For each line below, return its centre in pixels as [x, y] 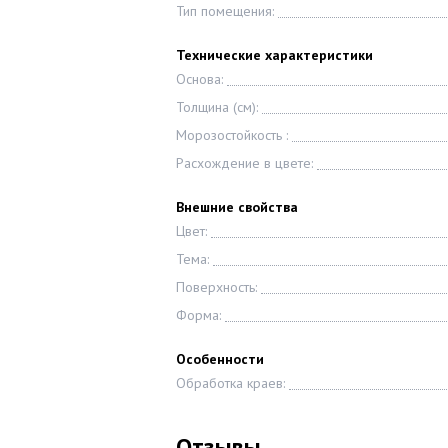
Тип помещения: [225, 11]
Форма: [198, 315]
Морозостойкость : [232, 135]
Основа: [199, 79]
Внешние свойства [237, 207]
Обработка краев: [230, 383]
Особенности [220, 359]
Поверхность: [216, 287]
